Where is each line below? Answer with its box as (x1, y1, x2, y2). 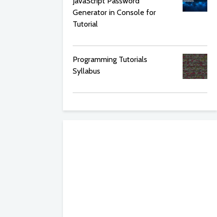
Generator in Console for (73, 8, 156, 17)
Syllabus (73, 66, 100, 76)
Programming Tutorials (73, 55, 147, 64)
